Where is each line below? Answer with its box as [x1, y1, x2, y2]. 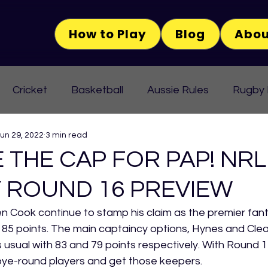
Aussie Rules [147, 84, 209, 96]
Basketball [71, 84, 123, 96]
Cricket [13, 84, 47, 96]
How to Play [69, 26, 147, 42]
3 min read [45, 130, 87, 139]
